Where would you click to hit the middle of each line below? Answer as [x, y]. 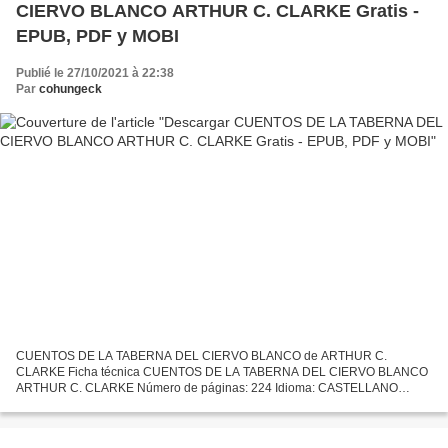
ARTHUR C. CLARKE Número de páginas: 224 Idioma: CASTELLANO [207, 388]
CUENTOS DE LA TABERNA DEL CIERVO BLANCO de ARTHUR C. [201, 356]
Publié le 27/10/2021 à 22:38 [95, 72]
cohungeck [70, 88]
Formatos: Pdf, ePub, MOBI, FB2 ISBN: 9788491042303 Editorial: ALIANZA [219, 404]
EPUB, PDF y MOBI [97, 35]
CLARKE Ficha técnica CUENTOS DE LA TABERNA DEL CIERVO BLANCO [222, 372]
